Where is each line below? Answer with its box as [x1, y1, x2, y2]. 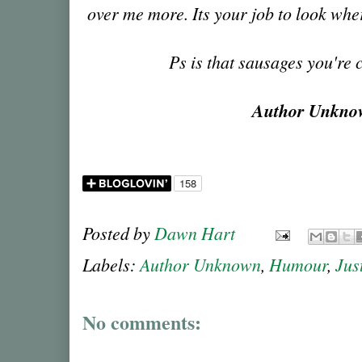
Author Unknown [140, 253, 261, 277]
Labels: [82, 253, 140, 277]
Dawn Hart [154, 221, 235, 245]
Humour [269, 253, 327, 277]
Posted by [82, 221, 154, 245]
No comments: [82, 308, 201, 337]
